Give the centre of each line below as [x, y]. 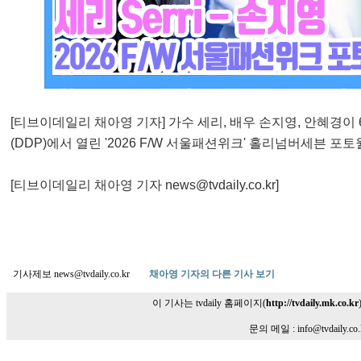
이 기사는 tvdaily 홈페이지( [209, 303]
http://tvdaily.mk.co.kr [312, 303]
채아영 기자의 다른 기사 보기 [212, 274]
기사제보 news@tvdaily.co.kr [81, 274]
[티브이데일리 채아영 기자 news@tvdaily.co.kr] [145, 185]
